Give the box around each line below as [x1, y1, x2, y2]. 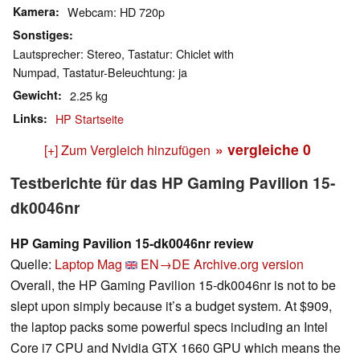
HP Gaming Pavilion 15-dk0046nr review [10, 234, 253, 253]
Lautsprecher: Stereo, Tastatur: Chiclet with [13, 45, 234, 63]
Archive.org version [194, 255, 304, 274]
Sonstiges [13, 27, 69, 43]
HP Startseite [55, 110, 124, 128]
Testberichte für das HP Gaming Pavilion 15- [10, 171, 335, 194]
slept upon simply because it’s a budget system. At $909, [10, 297, 332, 316]
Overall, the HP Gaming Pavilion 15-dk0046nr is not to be [10, 276, 336, 295]
